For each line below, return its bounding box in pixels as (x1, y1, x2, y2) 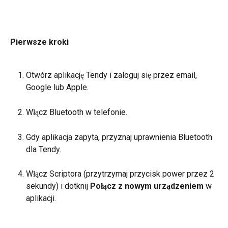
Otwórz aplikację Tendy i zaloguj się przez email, (26, 70, 199, 80)
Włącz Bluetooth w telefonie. (26, 107, 127, 117)
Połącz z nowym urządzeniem (90, 181, 204, 191)
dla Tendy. (26, 144, 61, 154)
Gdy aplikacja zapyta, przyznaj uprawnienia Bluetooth (26, 132, 214, 142)
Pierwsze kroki (10, 37, 69, 47)
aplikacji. (26, 193, 56, 204)
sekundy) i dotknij (26, 181, 90, 191)
